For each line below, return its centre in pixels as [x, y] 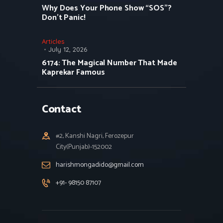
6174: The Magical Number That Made [110, 63]
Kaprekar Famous [73, 72]
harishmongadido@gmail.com [100, 165]
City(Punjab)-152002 [84, 147]
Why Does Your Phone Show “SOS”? [107, 8]
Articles [53, 41]
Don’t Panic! [64, 18]
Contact [62, 109]
